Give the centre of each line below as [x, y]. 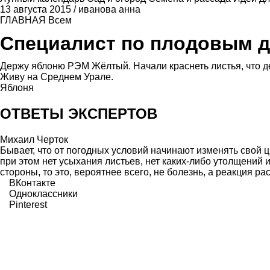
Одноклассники [43, 194]
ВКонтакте [32, 183]
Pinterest [28, 205]
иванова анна [109, 9]
